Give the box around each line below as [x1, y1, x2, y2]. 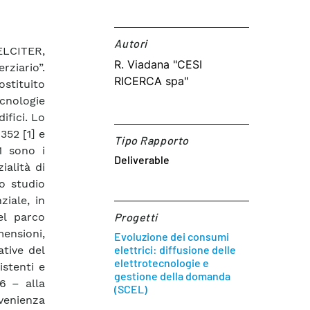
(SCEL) [114, 282, 148, 295]
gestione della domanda [114, 269, 231, 282]
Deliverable [114, 153, 170, 166]
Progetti [114, 210, 158, 224]
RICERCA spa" [114, 74, 189, 88]
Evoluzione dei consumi [114, 230, 230, 243]
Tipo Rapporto [114, 134, 189, 147]
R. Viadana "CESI [114, 57, 203, 71]
